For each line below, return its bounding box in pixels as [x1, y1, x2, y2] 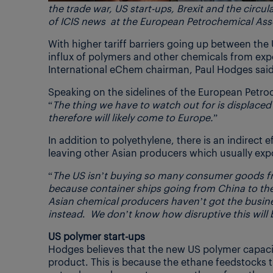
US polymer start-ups [48, 229, 145, 243]
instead [48, 207, 82, 220]
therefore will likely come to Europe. [48, 110, 213, 124]
